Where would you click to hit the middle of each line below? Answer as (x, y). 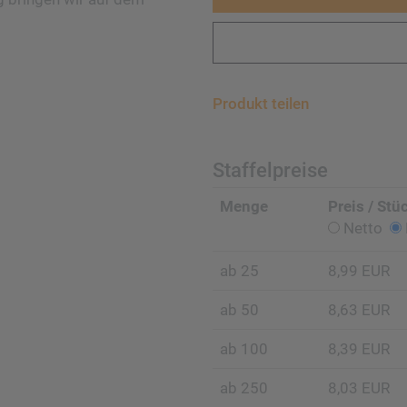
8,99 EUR (358, 271)
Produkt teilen (260, 104)
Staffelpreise (270, 170)
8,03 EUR (358, 388)
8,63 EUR (358, 310)
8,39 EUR (358, 349)
